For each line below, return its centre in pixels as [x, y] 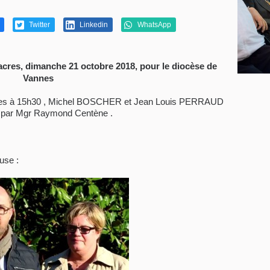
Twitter [39, 24]
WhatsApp [153, 24]
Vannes [39, 78]
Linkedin [93, 24]
